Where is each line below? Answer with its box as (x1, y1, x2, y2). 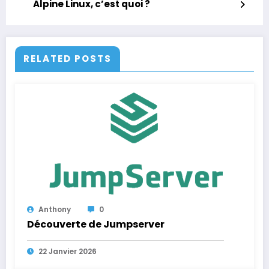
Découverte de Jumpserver (27, 217, 165, 231)
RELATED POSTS (23, 52, 112, 65)
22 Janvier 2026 (38, 246, 97, 256)
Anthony (38, 204, 71, 214)
